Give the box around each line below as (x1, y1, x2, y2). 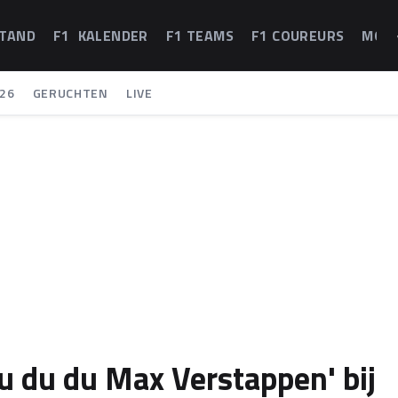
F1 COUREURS (251, 25, 345, 46)
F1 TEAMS (165, 25, 235, 46)
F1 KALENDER (53, 25, 148, 46)
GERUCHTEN (32, 84, 108, 102)
